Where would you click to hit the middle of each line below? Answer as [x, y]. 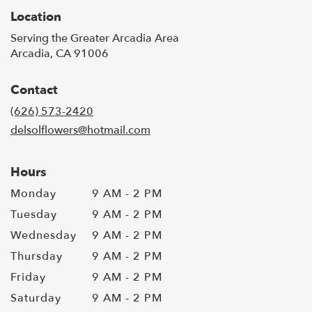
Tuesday [34, 215]
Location [36, 17]
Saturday [36, 298]
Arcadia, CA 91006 [60, 54]
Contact [34, 91]
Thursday [37, 257]
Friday [28, 278]
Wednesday [44, 236]
